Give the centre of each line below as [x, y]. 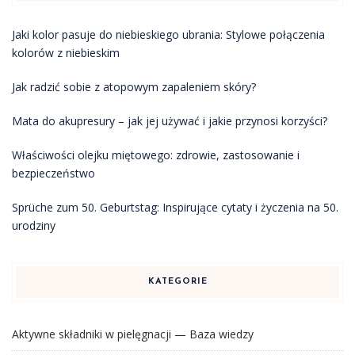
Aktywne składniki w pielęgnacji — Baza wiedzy [133, 334]
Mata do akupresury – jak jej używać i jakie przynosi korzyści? [170, 121]
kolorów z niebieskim [66, 53]
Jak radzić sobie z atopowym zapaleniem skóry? [134, 87]
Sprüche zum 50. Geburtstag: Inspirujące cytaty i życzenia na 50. [175, 208]
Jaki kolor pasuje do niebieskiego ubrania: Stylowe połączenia [168, 35]
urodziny [34, 226]
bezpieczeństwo [53, 174]
